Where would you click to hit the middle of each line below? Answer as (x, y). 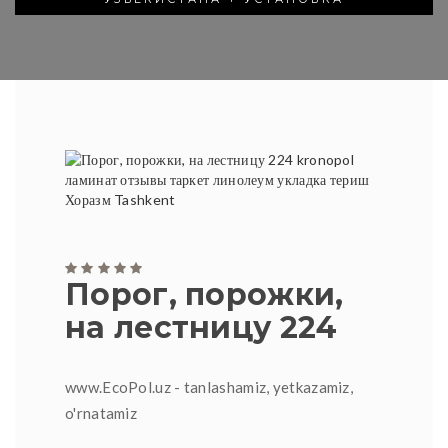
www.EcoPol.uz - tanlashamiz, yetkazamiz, (209, 386)
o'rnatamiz (101, 412)
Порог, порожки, (204, 294)
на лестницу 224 (201, 327)
